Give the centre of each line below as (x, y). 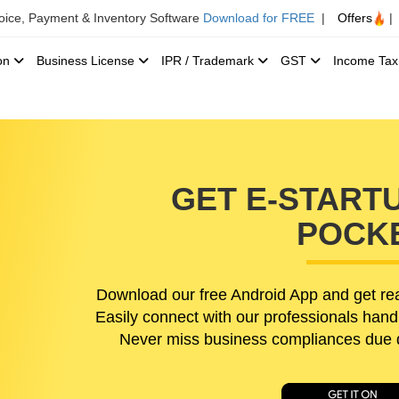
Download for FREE (259, 18)
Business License (87, 61)
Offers (355, 18)
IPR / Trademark (209, 61)
